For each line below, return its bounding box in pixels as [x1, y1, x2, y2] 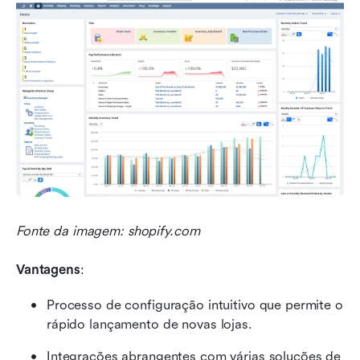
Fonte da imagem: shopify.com [16, 223, 200, 239]
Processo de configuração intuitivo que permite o [47, 297, 343, 313]
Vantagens [16, 261, 80, 277]
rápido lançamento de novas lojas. [47, 316, 252, 332]
